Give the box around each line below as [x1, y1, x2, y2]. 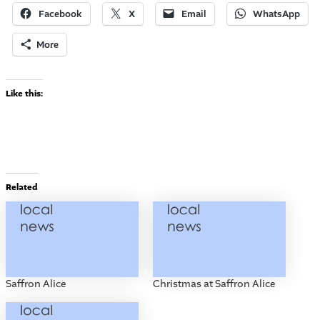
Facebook [38, 7, 82, 21]
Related [5, 181, 38, 193]
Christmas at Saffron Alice [153, 277, 275, 291]
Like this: [5, 88, 43, 100]
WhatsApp [252, 7, 300, 21]
